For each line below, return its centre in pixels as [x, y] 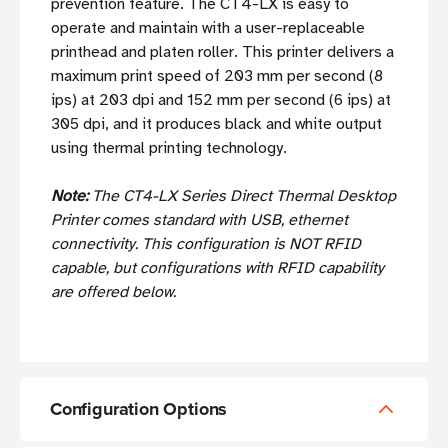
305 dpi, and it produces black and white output [216, 124]
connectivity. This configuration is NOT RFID [206, 244]
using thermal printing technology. [169, 148]
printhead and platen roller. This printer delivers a [222, 52]
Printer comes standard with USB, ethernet [199, 220]
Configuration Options [139, 409]
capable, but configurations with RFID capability [217, 268]
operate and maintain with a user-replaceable [208, 28]
